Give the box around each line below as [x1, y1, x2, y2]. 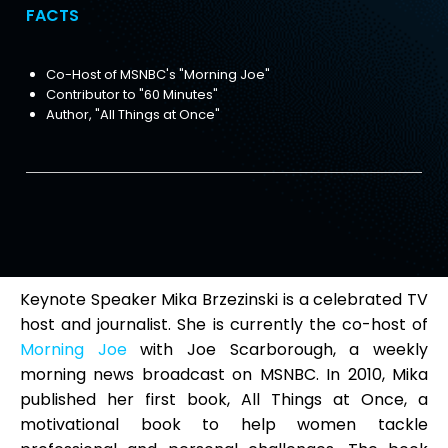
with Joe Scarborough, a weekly [126, 338, 429, 362]
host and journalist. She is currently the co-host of [20, 313, 428, 337]
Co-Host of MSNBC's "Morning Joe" [46, 65, 270, 85]
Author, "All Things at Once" [46, 105, 220, 125]
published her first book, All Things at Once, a [20, 388, 428, 412]
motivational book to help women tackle [20, 413, 428, 437]
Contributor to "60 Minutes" [46, 85, 218, 105]
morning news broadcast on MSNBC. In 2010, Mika [20, 363, 428, 387]
